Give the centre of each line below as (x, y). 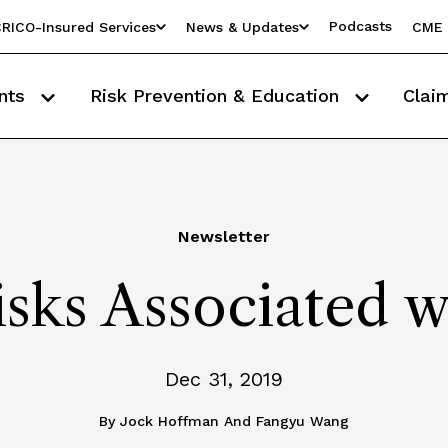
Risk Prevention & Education (217, 95)
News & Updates (242, 26)
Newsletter (224, 236)
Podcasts (360, 26)
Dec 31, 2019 (224, 379)
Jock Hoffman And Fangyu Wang (234, 421)
